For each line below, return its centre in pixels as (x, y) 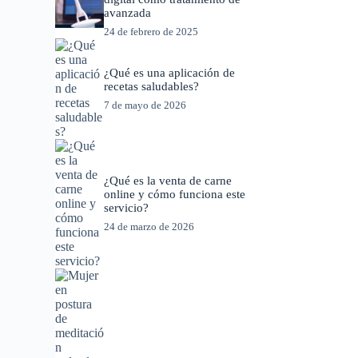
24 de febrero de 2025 (151, 32)
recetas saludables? (152, 86)
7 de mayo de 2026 (145, 105)
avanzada (128, 13)
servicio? (127, 208)
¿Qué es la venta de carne (168, 181)
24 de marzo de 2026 (149, 227)
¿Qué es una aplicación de (170, 72)
